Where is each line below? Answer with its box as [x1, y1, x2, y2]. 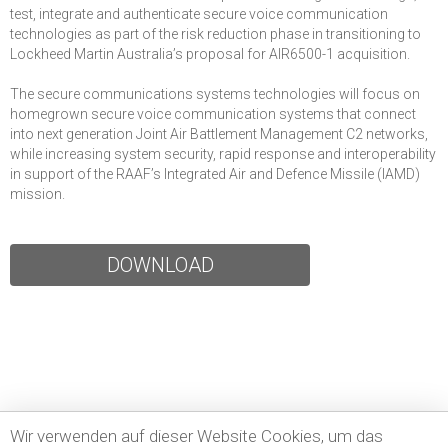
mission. [10, 186, 65, 203]
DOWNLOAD [106, 253, 214, 278]
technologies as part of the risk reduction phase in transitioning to [10, 26, 421, 43]
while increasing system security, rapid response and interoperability [10, 146, 436, 163]
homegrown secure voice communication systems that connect [10, 106, 416, 123]
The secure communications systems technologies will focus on [10, 86, 420, 103]
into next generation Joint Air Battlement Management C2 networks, [10, 126, 428, 143]
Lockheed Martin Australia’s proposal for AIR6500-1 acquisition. [10, 46, 410, 63]
